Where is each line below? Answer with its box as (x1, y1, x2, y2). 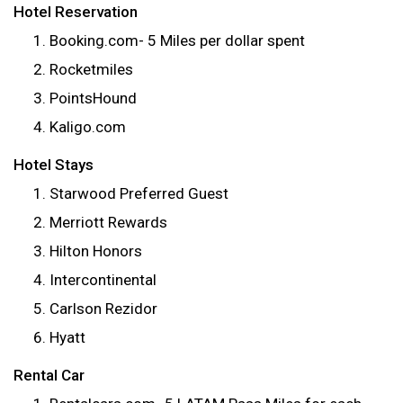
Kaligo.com (49, 118, 126, 136)
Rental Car (13, 366, 85, 384)
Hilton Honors (49, 242, 142, 260)
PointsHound (49, 89, 137, 107)
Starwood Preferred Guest (49, 184, 228, 202)
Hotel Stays (13, 156, 94, 174)
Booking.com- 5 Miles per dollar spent (49, 31, 305, 49)
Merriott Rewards (49, 213, 167, 231)
